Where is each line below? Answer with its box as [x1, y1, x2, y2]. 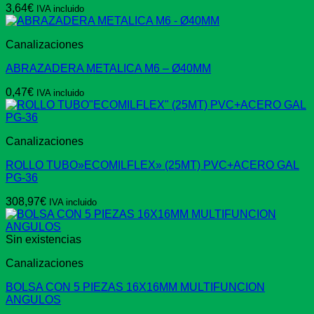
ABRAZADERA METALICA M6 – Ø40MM [6, 62, 211, 75]
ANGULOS [6, 294, 61, 306]
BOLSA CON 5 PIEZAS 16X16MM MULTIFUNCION [6, 281, 265, 294]
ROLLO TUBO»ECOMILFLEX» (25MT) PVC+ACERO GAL [6, 159, 299, 172]
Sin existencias [6, 233, 81, 246]
